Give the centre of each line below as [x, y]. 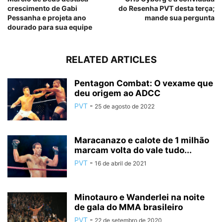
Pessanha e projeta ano [47, 17]
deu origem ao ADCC [117, 93]
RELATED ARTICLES [111, 59]
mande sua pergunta [180, 17]
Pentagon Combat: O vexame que [144, 83]
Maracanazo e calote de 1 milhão [142, 140]
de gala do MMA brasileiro [129, 207]
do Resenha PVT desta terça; [166, 8]
